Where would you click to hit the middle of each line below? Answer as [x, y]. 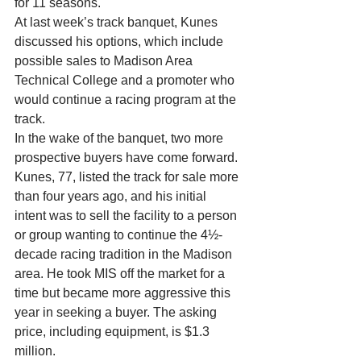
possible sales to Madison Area [105, 61]
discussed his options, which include [120, 41]
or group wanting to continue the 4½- [118, 235]
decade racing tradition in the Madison [125, 254]
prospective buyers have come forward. [128, 158]
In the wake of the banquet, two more [120, 138]
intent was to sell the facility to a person [127, 216]
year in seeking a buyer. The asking [117, 312]
